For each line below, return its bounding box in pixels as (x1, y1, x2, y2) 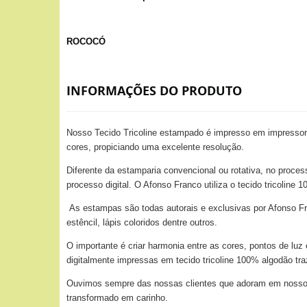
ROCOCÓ (66, 36, 106, 47)
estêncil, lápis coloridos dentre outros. (66, 217, 217, 228)
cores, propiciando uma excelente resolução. (66, 142, 244, 152)
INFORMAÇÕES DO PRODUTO (66, 82, 242, 99)
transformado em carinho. (66, 293, 168, 303)
